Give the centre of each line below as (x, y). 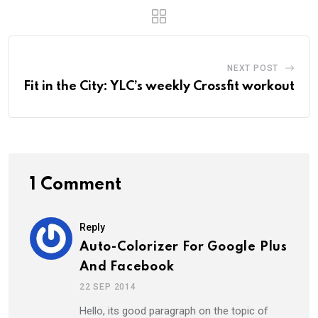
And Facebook (127, 267)
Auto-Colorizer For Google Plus (184, 247)
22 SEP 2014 (108, 286)
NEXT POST (253, 68)
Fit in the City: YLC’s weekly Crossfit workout (159, 86)
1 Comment (76, 185)
